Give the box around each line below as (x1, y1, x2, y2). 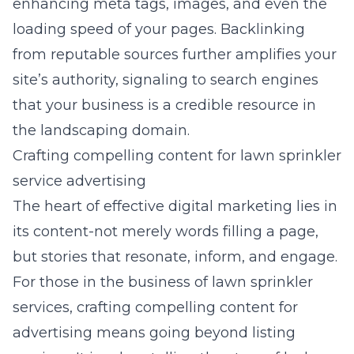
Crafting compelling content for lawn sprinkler (13, 147, 341, 164)
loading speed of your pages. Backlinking (13, 21, 305, 38)
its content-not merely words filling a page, (13, 223, 318, 240)
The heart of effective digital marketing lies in (13, 198, 337, 215)
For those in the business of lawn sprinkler (13, 273, 313, 291)
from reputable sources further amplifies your (13, 46, 337, 63)
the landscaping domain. (13, 122, 190, 139)
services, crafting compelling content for (13, 299, 298, 316)
